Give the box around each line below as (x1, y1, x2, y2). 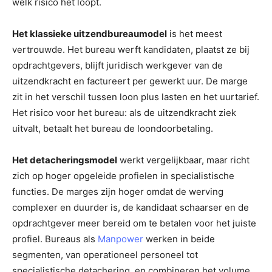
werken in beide (143, 233, 215, 245)
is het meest (167, 27, 222, 39)
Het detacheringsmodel (12, 154, 117, 166)
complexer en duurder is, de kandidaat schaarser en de (12, 201, 249, 213)
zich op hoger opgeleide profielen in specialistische (12, 169, 234, 182)
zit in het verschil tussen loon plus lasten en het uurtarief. (12, 90, 259, 103)
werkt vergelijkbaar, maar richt (117, 154, 250, 166)
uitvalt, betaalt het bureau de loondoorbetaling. (12, 122, 213, 134)
